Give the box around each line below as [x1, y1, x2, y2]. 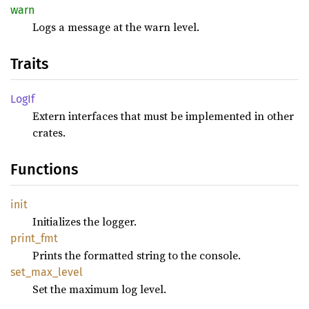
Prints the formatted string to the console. [32, 247, 241, 263]
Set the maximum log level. [32, 281, 166, 297]
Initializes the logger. [32, 213, 137, 229]
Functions [10, 159, 78, 179]
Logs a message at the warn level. [32, 19, 199, 34]
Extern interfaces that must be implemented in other [32, 108, 294, 123]
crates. [32, 124, 66, 140]
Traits [10, 54, 48, 73]
